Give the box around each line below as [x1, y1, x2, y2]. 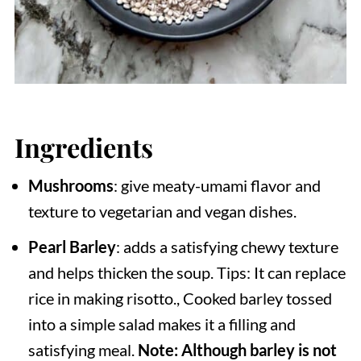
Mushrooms [27, 175, 114, 195]
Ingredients [14, 129, 153, 164]
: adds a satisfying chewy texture [115, 236, 338, 256]
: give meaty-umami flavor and [113, 175, 321, 195]
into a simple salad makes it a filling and [27, 313, 296, 334]
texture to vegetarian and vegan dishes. [27, 201, 297, 221]
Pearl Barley [27, 236, 116, 256]
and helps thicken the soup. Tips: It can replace [27, 262, 346, 282]
